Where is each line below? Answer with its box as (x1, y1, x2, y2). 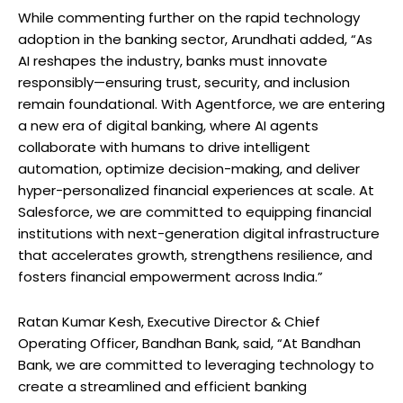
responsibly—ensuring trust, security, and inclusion (18, 72, 350, 92)
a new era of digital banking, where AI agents (18, 115, 318, 135)
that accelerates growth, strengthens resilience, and (18, 245, 372, 264)
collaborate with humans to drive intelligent (18, 137, 310, 157)
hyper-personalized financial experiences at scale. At (18, 180, 374, 200)
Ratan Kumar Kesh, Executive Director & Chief (18, 311, 320, 331)
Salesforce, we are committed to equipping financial (18, 201, 372, 221)
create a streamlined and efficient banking (18, 376, 307, 396)
